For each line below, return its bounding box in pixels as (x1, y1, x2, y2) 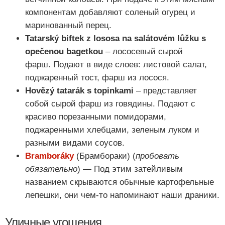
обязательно (25, 164, 77, 174)
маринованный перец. (25, 20, 111, 30)
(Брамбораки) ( (74, 151, 136, 161)
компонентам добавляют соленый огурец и (25, 7, 195, 17)
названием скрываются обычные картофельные (25, 177, 214, 187)
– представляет (134, 85, 197, 95)
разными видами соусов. (25, 138, 125, 148)
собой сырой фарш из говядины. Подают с (25, 98, 195, 108)
